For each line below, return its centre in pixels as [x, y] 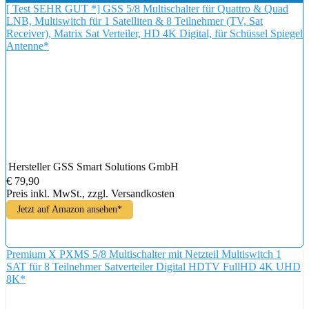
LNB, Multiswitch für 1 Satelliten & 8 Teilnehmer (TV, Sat [134, 21]
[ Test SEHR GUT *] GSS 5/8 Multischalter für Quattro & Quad [147, 8]
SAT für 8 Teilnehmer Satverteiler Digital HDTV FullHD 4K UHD [153, 266]
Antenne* [28, 46]
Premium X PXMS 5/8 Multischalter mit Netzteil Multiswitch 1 [144, 254]
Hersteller [29, 166]
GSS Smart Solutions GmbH [116, 166]
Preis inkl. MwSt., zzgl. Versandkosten [90, 193]
